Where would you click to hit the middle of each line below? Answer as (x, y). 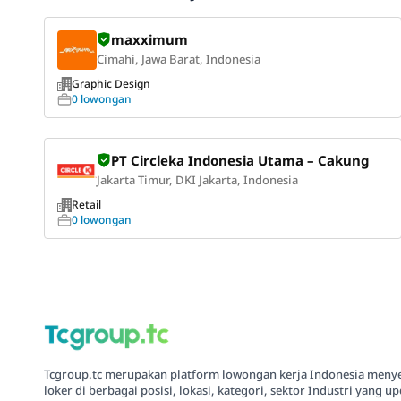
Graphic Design (111, 83)
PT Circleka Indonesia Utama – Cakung (240, 160)
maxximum (149, 39)
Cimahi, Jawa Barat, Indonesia (179, 59)
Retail (86, 204)
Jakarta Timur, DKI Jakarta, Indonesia (197, 179)
